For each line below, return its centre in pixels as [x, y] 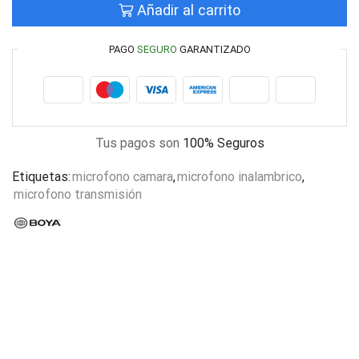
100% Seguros [223, 143]
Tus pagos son [139, 143]
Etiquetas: [41, 176]
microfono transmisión [78, 194]
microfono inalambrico [240, 176]
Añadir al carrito [189, 10]
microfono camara [123, 176]
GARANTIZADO [214, 49]
